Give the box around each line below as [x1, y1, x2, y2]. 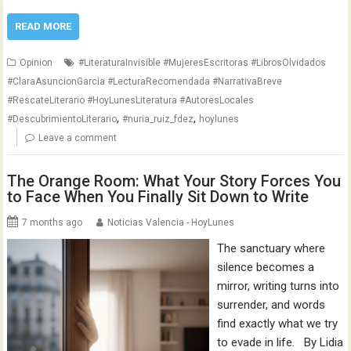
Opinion [20, 57, 53, 68]
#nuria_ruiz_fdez [122, 114, 194, 125]
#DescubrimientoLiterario [7, 114, 118, 125]
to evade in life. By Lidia [216, 335, 343, 349]
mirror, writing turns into [216, 278, 339, 293]
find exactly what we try [216, 316, 338, 331]
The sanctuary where [216, 241, 325, 255]
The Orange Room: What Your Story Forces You [7, 171, 342, 190]
